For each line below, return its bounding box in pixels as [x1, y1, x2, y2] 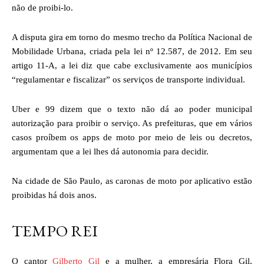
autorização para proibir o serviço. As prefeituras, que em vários [12, 118, 252, 128]
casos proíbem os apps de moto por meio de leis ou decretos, [12, 132, 252, 142]
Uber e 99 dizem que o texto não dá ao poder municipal [12, 104, 252, 114]
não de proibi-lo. [12, 2, 73, 12]
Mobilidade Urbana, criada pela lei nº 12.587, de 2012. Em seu [12, 46, 252, 56]
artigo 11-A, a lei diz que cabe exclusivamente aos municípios [12, 60, 252, 70]
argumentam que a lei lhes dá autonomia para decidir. [12, 146, 209, 156]
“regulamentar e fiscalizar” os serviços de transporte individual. [12, 74, 245, 84]
